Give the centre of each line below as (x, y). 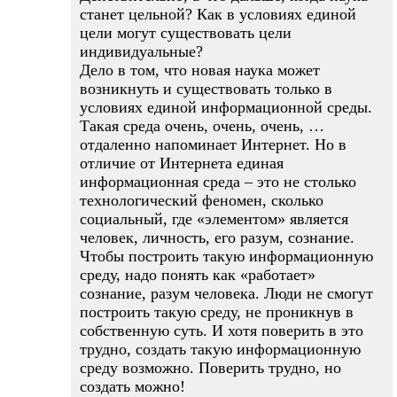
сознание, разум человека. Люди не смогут (226, 293)
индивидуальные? (141, 51)
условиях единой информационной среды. (226, 107)
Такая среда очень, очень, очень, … (202, 126)
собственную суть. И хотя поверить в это (222, 331)
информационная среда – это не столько (218, 182)
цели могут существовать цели (186, 33)
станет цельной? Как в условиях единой (218, 14)
